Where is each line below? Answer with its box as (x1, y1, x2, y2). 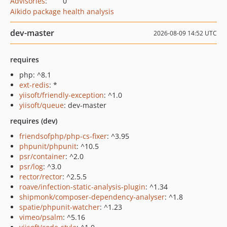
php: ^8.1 (19, 70, 51, 80)
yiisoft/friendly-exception (19, 90, 104, 100)
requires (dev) (10, 116, 57, 126)
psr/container (19, 152, 65, 161)
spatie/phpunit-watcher (19, 202, 100, 212)
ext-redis (19, 80, 49, 90)
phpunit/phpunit (19, 141, 77, 151)
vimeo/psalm (19, 212, 63, 222)
